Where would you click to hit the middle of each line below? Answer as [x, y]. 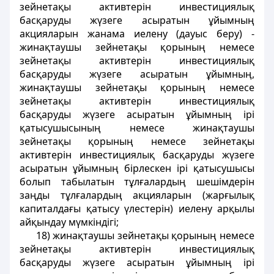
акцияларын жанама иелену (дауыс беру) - [137, 34]
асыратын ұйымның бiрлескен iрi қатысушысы [137, 168]
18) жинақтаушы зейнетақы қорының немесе [145, 235]
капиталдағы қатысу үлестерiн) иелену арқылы [137, 209]
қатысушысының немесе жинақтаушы [137, 128]
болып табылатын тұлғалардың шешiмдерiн [137, 182]
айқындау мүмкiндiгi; [69, 222]
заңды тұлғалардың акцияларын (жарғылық [137, 195]
